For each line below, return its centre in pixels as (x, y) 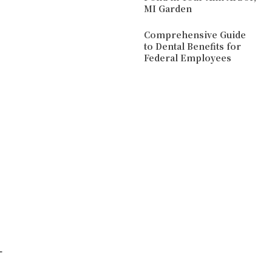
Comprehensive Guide (195, 34)
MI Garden (168, 9)
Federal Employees (188, 57)
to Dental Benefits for (193, 46)
